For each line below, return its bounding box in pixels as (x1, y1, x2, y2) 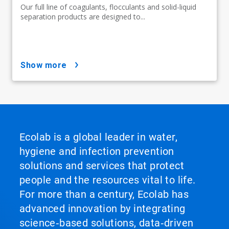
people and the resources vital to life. (19, 173, 196, 186)
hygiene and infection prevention (19, 145, 174, 157)
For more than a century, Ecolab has (19, 188, 189, 200)
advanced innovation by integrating (19, 202, 186, 215)
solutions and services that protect (19, 159, 184, 172)
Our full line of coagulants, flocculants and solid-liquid (20, 2, 196, 12)
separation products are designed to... (20, 11, 145, 21)
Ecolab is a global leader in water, (19, 130, 177, 143)
